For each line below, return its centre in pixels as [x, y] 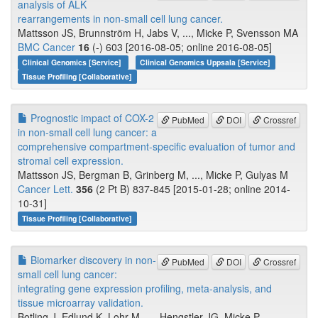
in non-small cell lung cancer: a [87, 132]
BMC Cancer [46, 47]
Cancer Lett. [45, 189]
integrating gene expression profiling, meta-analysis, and [145, 289]
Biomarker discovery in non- [92, 260]
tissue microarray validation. [81, 303]
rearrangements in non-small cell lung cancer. [120, 19]
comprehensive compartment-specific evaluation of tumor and [157, 147]
